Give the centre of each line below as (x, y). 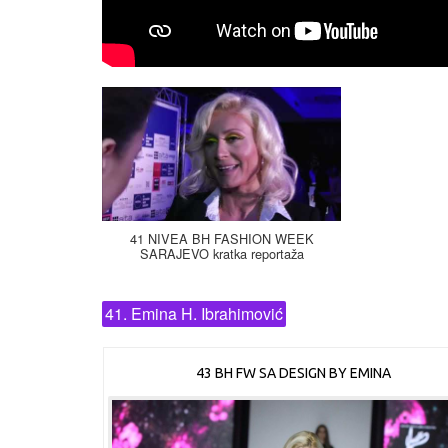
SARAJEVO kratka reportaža (221, 254)
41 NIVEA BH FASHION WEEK (221, 239)
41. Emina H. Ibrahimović (194, 314)
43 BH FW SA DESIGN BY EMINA (293, 373)
